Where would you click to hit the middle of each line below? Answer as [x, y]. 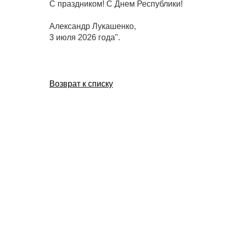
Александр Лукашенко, [93, 26]
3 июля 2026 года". [85, 38]
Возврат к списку [81, 84]
